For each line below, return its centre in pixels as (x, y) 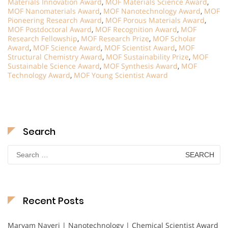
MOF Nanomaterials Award (54, 11)
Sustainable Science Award (54, 66)
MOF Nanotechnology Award (152, 11)
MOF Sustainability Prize (147, 57)
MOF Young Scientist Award (121, 75)
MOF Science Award (67, 48)
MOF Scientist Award (140, 48)
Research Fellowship (42, 39)
